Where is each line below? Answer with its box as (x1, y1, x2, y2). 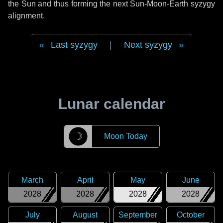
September (118, 211, 157, 219)
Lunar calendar (58, 96, 165, 112)
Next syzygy (124, 40, 172, 50)
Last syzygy (51, 40, 98, 50)
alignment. (8, 11, 45, 20)
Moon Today (104, 132, 147, 140)
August (73, 211, 98, 219)
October (177, 211, 205, 219)
